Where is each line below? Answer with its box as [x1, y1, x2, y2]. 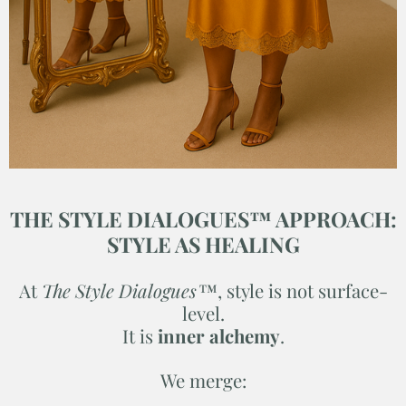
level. [181, 300, 225, 325]
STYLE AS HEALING [106, 229, 300, 258]
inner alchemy [157, 323, 280, 348]
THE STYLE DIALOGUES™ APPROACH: [9, 204, 397, 233]
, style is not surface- [217, 277, 388, 303]
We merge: [159, 367, 246, 392]
